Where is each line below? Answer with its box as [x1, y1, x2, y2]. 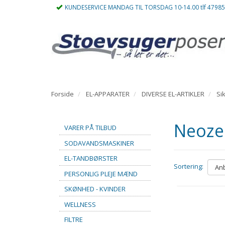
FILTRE [64, 214, 83, 224]
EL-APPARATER [86, 89, 130, 98]
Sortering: [173, 162, 203, 171]
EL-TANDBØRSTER [64, 153, 118, 163]
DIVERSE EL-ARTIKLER [142, 89, 204, 98]
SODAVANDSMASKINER [64, 138, 134, 148]
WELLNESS [64, 199, 96, 209]
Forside [51, 89, 74, 98]
